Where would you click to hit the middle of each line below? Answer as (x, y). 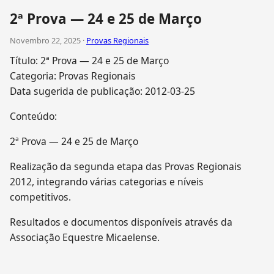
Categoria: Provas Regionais (73, 76)
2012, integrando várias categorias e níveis (107, 182)
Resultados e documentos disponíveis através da (121, 222)
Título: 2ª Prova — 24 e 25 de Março (89, 61)
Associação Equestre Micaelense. (85, 238)
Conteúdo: (33, 117)
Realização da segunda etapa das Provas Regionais (126, 167)
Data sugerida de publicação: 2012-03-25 (102, 91)
